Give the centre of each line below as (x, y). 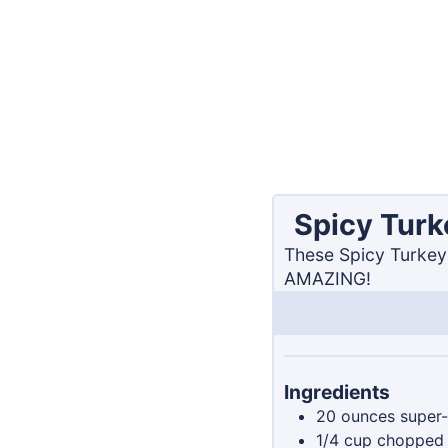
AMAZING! (327, 278)
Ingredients (337, 392)
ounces (368, 416)
